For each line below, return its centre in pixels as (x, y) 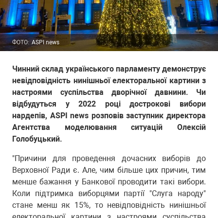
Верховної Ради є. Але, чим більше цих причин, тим (109, 170)
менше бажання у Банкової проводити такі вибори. (109, 182)
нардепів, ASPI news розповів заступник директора (109, 116)
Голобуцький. (37, 139)
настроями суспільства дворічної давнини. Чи (109, 92)
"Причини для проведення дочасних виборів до (109, 158)
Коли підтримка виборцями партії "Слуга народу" (109, 193)
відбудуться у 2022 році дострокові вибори (109, 104)
